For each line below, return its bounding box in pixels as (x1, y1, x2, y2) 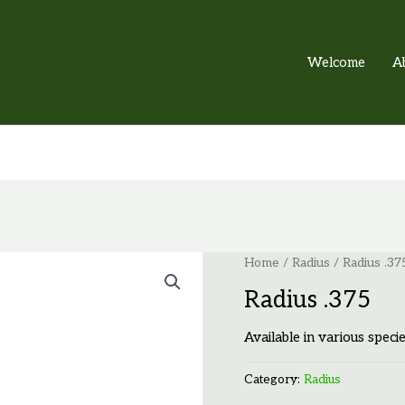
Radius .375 (243, 285, 371, 315)
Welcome (307, 54, 365, 71)
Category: (243, 372, 304, 387)
